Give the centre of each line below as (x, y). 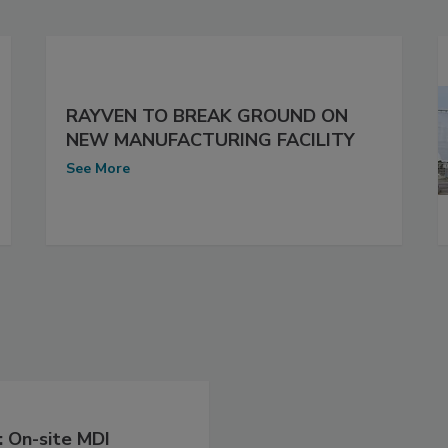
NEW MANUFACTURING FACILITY (210, 139)
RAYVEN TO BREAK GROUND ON (206, 115)
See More (97, 168)
